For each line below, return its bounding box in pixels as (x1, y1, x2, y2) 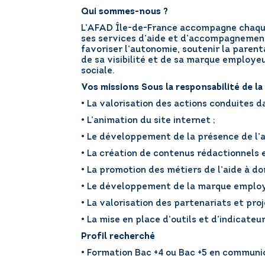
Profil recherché (81, 232, 155, 241)
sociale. (81, 67, 115, 76)
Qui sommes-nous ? (81, 8, 168, 17)
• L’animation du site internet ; (81, 117, 215, 125)
